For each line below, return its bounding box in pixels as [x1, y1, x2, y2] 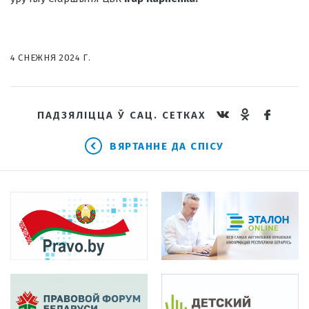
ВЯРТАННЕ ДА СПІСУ [110, 139, 224, 152]
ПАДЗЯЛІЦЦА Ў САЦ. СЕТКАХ [37, 108, 206, 121]
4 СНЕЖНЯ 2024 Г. [10, 52, 91, 63]
